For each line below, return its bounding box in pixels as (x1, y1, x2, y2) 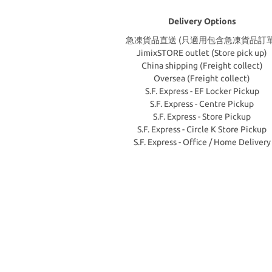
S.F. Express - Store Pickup (153, 112, 251, 121)
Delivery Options (168, 16, 236, 26)
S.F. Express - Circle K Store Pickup (137, 124, 267, 134)
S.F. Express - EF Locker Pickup (144, 86, 259, 96)
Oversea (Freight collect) (154, 73, 250, 83)
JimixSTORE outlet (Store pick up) (137, 48, 267, 58)
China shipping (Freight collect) (141, 61, 263, 70)
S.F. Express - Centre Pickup (150, 99, 254, 109)
